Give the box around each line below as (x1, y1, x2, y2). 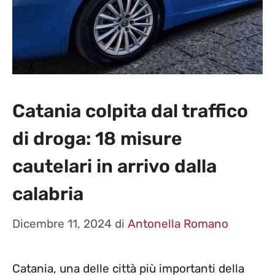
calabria (12, 182, 83, 205)
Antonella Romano (128, 217, 228, 231)
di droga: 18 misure (12, 127, 182, 150)
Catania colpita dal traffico (12, 99, 248, 122)
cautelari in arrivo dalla (12, 155, 217, 177)
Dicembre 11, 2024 (12, 217, 112, 231)
